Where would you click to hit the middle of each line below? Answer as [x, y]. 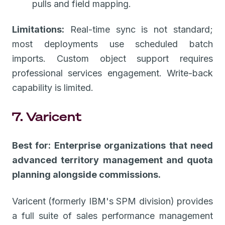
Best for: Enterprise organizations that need [113, 145]
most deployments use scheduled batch [113, 44]
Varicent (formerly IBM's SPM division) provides [113, 201]
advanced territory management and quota [113, 160]
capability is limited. [53, 87]
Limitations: [38, 29]
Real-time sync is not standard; [139, 29]
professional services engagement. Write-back [113, 73]
